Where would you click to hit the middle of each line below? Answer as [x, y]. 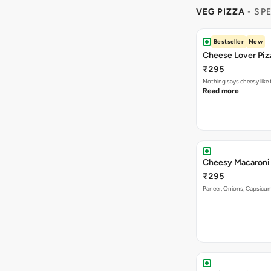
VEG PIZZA [221, 12]
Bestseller [229, 41]
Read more [221, 91]
